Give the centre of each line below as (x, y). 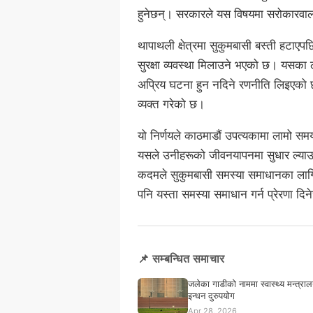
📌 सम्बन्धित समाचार (181, 259)
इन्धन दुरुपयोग (211, 296)
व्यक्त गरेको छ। (171, 104)
